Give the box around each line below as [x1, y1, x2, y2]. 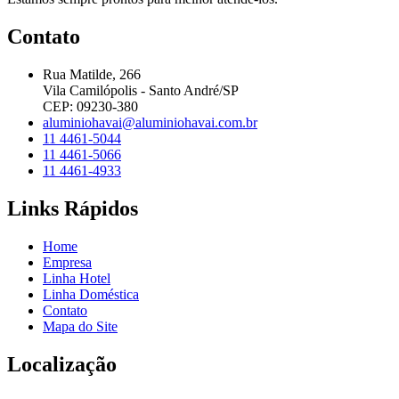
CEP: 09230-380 [43, 99, 138, 115]
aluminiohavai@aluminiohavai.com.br [43, 115, 257, 131]
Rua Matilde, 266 [43, 67, 141, 83]
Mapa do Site [43, 319, 118, 335]
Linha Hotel [43, 271, 110, 287]
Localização [7, 352, 117, 376]
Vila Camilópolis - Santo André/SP [43, 83, 239, 99]
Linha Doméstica [43, 287, 139, 303]
